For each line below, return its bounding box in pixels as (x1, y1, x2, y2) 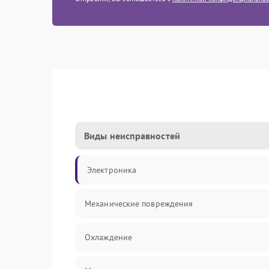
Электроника (87, 165, 137, 175)
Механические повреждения (85, 198, 193, 209)
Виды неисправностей (84, 130, 180, 142)
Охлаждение (85, 232, 132, 243)
